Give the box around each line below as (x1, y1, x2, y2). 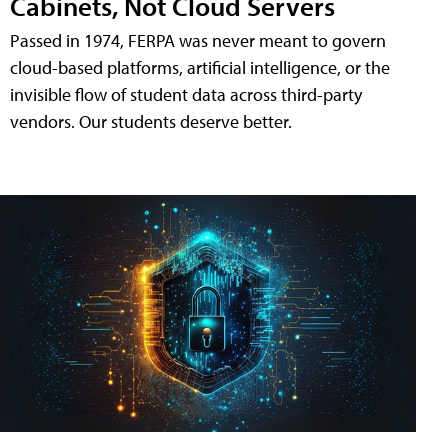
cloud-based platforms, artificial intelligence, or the (10, 55, 390, 79)
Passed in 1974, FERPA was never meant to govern (10, 28, 386, 52)
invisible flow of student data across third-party (10, 82, 362, 106)
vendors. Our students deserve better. (10, 109, 292, 133)
